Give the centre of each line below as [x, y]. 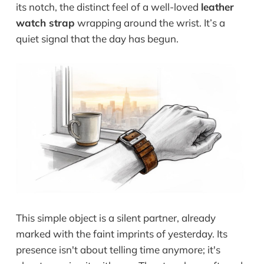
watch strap [45, 23]
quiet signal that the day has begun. [97, 39]
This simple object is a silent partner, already [115, 217]
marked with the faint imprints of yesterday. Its [121, 233]
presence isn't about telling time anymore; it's [118, 249]
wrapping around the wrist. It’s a [150, 23]
